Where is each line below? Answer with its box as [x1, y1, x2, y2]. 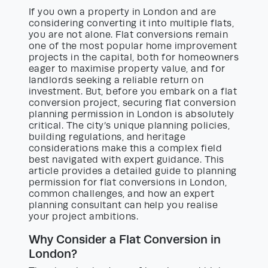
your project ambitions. [29, 211, 139, 223]
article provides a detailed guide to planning [29, 166, 237, 177]
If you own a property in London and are [29, 7, 217, 18]
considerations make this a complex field [29, 143, 223, 154]
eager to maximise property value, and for [29, 63, 226, 75]
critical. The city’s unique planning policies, [29, 120, 230, 132]
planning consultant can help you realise [29, 200, 218, 211]
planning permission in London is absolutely [29, 109, 234, 120]
